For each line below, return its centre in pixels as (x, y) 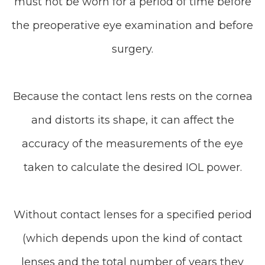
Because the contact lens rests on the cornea (132, 96)
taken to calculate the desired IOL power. (132, 167)
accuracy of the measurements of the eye (132, 144)
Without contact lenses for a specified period (132, 215)
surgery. (132, 49)
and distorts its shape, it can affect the (132, 120)
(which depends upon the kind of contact (132, 238)
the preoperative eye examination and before (132, 25)
